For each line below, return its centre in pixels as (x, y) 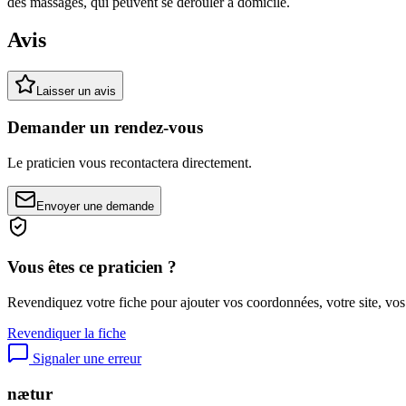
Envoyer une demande (95, 206)
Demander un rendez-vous (105, 128)
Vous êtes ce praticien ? (92, 267)
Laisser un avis (76, 92)
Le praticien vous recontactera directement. (130, 162)
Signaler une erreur (85, 359)
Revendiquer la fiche (67, 333)
